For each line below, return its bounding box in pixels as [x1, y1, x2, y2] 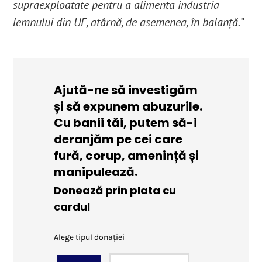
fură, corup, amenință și [54, 147, 199, 164]
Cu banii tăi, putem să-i [54, 115, 198, 132]
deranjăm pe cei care [54, 131, 183, 148]
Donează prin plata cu [54, 183, 177, 198]
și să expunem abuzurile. [54, 98, 203, 115]
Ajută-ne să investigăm [54, 82, 198, 99]
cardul [54, 199, 91, 215]
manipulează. [54, 164, 138, 181]
